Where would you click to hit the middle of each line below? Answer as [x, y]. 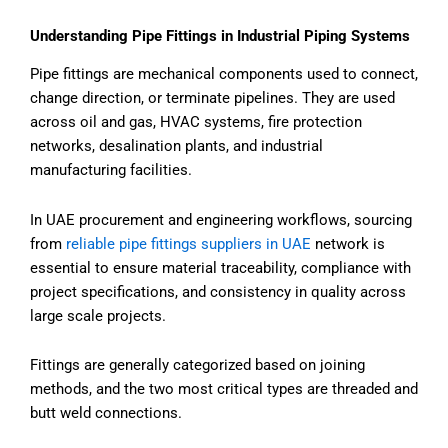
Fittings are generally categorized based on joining [197, 365]
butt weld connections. [106, 413]
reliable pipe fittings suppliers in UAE [188, 243]
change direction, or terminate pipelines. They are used [212, 97]
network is [348, 243]
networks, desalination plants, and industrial [176, 145]
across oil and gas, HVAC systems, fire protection [196, 121]
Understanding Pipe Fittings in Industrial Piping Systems [220, 35]
